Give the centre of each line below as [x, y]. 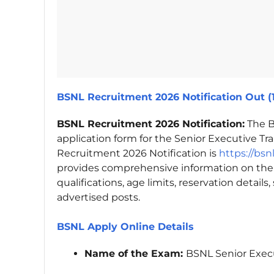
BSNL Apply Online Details [125, 227]
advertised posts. [98, 198]
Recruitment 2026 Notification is [138, 154]
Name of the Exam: [135, 254]
